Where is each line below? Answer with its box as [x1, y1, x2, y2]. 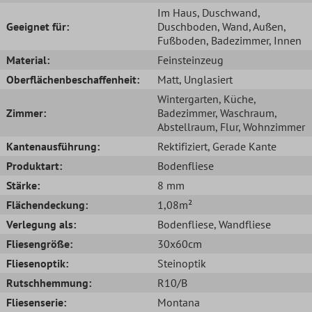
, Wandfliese [214, 217, 271, 231]
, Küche [219, 91, 253, 106]
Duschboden [157, 19, 217, 33]
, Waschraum [215, 105, 274, 120]
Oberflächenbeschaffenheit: [6, 72, 139, 86]
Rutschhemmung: [6, 275, 91, 290]
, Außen [249, 19, 283, 33]
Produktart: [6, 158, 62, 173]
